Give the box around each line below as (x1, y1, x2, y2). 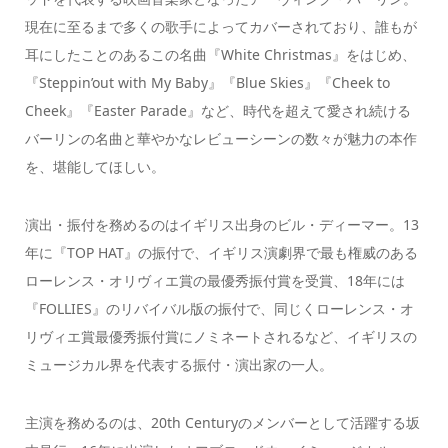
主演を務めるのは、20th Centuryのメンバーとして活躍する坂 (24, 413, 420, 433)
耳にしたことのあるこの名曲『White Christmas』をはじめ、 (24, 44, 416, 64)
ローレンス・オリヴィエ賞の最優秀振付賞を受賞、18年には (24, 271, 405, 291)
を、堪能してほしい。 (24, 156, 165, 176)
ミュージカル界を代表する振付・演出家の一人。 (24, 355, 333, 375)
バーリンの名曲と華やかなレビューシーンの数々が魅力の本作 (24, 128, 417, 148)
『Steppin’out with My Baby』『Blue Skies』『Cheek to (24, 72, 390, 92)
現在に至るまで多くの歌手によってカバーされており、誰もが (24, 16, 417, 36)
